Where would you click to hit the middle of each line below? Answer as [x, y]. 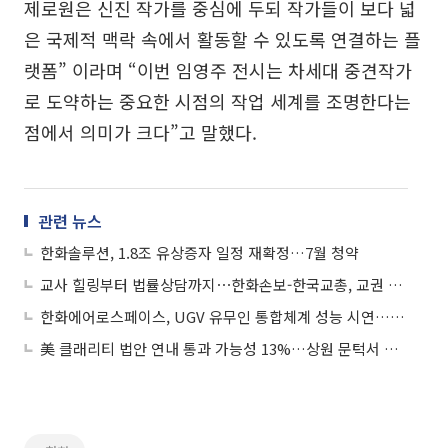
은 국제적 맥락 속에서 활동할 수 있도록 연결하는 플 [222, 39]
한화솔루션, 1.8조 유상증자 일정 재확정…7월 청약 [199, 252]
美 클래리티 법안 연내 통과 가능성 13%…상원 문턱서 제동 [391, 348]
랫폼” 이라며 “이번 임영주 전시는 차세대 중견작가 [218, 70]
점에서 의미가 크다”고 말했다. [140, 132]
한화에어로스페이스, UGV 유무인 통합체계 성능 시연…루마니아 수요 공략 [397, 316]
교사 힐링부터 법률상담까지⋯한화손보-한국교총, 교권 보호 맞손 [395, 284]
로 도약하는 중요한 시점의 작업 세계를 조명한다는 [217, 101]
